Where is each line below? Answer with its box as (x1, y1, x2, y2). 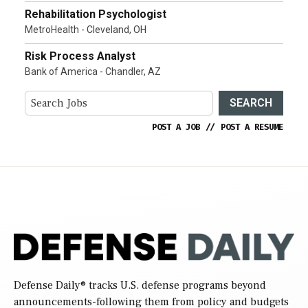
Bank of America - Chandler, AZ (25, 66, 161, 78)
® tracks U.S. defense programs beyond (80, 278, 266, 293)
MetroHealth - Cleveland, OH (25, 24, 146, 36)
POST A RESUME (221, 121, 283, 133)
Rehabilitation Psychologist (25, 8, 166, 21)
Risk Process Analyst (25, 49, 135, 63)
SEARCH (230, 96, 272, 109)
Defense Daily (14, 278, 80, 293)
